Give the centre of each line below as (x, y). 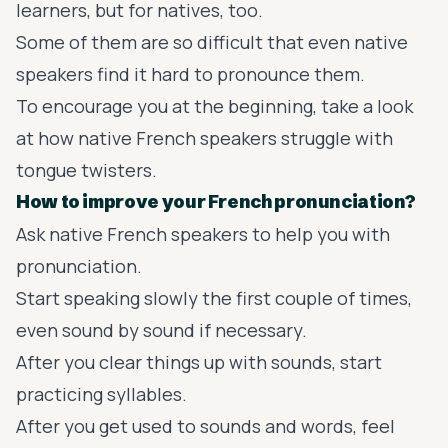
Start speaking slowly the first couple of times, (214, 297)
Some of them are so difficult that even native (212, 41)
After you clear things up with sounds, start (199, 361)
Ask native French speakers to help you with (203, 233)
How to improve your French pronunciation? (217, 201)
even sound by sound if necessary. (161, 329)
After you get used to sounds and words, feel (205, 425)
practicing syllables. (101, 393)
